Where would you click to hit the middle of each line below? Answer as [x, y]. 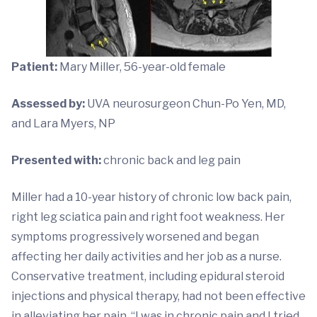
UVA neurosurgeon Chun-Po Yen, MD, [185, 104]
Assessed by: [48, 104]
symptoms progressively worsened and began [135, 237]
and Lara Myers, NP [63, 123]
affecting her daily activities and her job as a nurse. [146, 257]
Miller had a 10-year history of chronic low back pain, [151, 197]
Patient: [34, 67]
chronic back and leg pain [171, 160]
